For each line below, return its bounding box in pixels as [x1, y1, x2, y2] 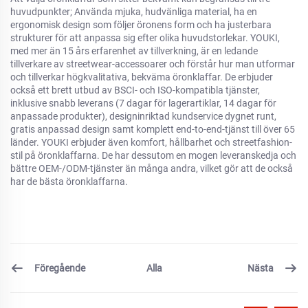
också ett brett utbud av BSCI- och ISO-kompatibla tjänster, [10, 85, 260, 96]
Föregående [34, 262, 85, 274]
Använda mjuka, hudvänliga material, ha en [74, 6, 257, 17]
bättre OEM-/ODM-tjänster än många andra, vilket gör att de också [10, 163, 293, 174]
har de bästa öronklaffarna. [10, 176, 128, 187]
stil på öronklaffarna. [10, 150, 102, 161]
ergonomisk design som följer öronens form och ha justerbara [10, 19, 272, 30]
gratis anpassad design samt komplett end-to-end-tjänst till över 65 [10, 124, 295, 135]
